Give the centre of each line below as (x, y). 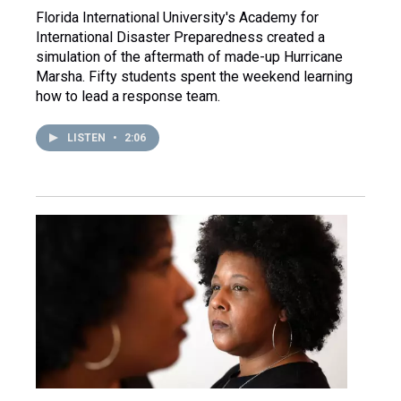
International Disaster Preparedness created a (180, 38)
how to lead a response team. (128, 97)
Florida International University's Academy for (177, 18)
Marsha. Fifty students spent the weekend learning (194, 77)
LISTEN (88, 138)
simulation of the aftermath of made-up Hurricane (189, 57)
